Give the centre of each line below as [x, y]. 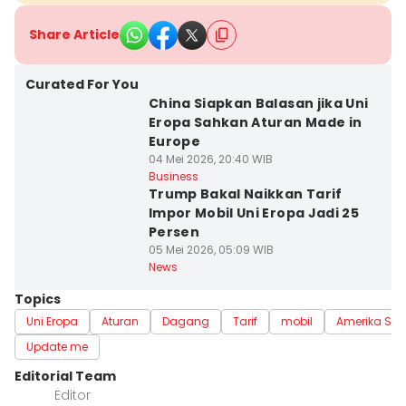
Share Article [74, 34]
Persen [174, 232]
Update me [57, 347]
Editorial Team [65, 376]
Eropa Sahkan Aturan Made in [255, 122]
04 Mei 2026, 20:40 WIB [210, 159]
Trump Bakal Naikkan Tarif [245, 194]
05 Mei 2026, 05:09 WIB [211, 250]
